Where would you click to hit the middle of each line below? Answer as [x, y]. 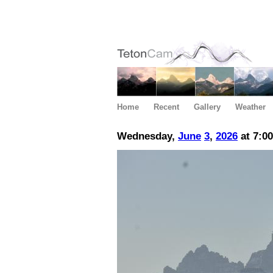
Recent [166, 107]
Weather [250, 107]
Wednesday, [147, 136]
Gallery [207, 107]
